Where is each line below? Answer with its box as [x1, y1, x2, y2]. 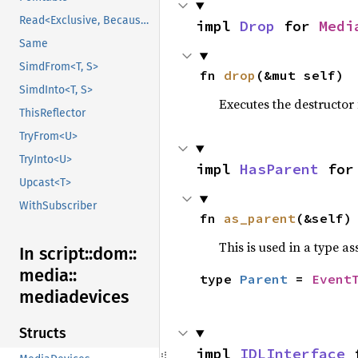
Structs [19, 324, 66, 343]
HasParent [240, 160, 319, 178]
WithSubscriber [19, 199, 97, 213]
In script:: [19, 243, 93, 265]
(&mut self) [255, 67, 344, 83]
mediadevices [19, 286, 129, 308]
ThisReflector [19, 106, 86, 121]
